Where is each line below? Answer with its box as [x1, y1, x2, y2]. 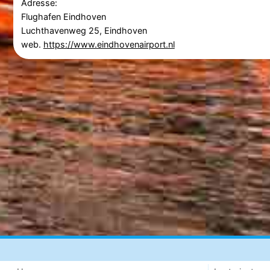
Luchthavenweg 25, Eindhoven [20, 25, 147, 36]
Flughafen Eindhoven [20, 11, 106, 22]
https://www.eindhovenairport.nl [43, 39, 175, 50]
